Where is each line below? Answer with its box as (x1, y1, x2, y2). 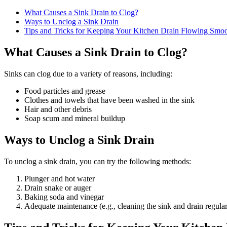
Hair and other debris (24, 104, 92, 113)
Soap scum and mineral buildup (24, 113, 125, 123)
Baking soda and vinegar (24, 192, 104, 201)
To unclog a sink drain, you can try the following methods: (4, 157, 191, 166)
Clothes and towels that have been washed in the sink (24, 95, 195, 104)
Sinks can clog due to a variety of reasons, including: (4, 69, 172, 78)
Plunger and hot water (24, 174, 95, 183)
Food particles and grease (24, 86, 105, 95)
